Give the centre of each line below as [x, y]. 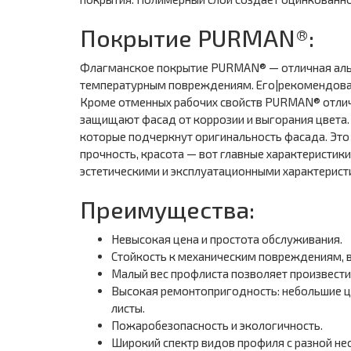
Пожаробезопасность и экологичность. [217, 325]
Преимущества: [167, 209]
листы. [128, 308]
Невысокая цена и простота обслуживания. [227, 239]
